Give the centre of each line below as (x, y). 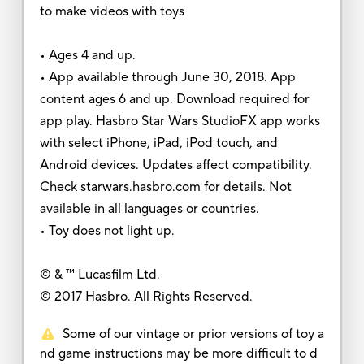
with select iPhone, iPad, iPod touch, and (158, 143)
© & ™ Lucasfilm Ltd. (100, 274)
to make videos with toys (112, 11)
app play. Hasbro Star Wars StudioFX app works (180, 121)
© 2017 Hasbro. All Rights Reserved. (146, 296)
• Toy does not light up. (107, 230)
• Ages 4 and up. (87, 55)
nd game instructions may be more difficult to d (178, 353)
